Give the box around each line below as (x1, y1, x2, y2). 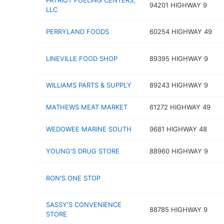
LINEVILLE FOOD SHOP (46, 54, 117, 62)
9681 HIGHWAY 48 (149, 125, 207, 133)
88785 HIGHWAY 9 (149, 205, 207, 213)
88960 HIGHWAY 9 (149, 147, 208, 155)
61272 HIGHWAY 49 (149, 103, 210, 111)
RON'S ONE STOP (46, 173, 100, 182)
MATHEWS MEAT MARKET (46, 103, 127, 111)
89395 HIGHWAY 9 (149, 54, 208, 62)
